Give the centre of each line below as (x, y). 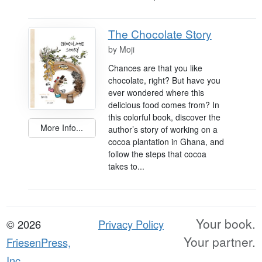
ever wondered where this (156, 92)
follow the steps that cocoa (157, 154)
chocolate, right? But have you (164, 80)
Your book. (226, 223)
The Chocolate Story (160, 33)
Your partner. (220, 241)
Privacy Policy (131, 224)
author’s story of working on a (163, 129)
